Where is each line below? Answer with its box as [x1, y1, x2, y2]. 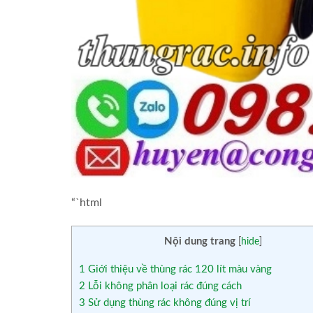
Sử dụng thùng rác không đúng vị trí [85, 297, 251, 308]
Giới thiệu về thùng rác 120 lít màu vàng [85, 263, 272, 275]
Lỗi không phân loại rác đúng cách [85, 280, 242, 291]
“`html [71, 196, 102, 208]
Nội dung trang [164, 236, 235, 247]
